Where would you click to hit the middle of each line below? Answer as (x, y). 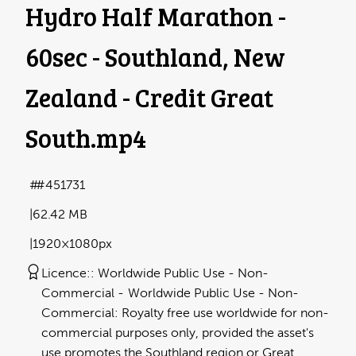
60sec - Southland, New (155, 57)
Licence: (66, 273)
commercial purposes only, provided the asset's (178, 333)
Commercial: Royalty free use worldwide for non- (185, 313)
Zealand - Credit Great (149, 98)
